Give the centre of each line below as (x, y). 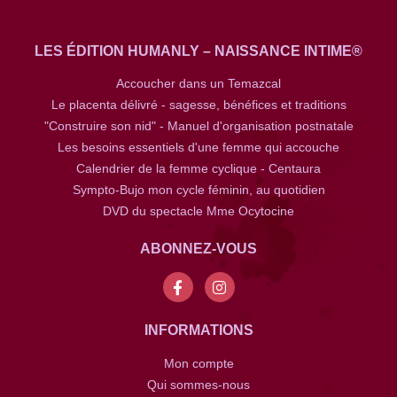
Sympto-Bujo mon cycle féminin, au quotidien (198, 190)
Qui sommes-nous (198, 384)
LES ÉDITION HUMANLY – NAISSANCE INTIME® (198, 51)
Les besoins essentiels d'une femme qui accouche (198, 148)
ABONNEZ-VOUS (198, 249)
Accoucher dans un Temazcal (198, 84)
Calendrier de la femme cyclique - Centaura (198, 169)
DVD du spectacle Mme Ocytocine (198, 211)
